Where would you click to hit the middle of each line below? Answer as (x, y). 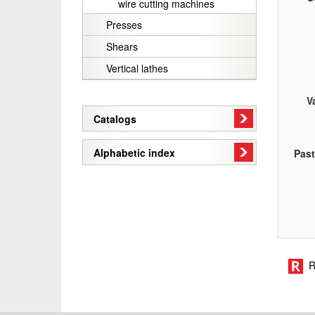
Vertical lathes (137, 68)
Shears (122, 46)
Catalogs (115, 118)
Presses (124, 24)
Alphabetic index (134, 152)
